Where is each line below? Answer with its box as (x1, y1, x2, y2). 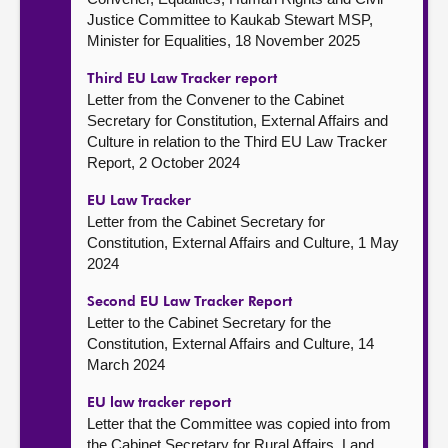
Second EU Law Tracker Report (87, 295, 292, 309)
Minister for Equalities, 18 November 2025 (87, 32, 360, 49)
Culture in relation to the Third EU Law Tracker (87, 133, 387, 150)
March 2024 (87, 356, 165, 373)
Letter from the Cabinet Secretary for (87, 213, 325, 230)
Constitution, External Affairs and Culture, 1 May (87, 234, 399, 251)
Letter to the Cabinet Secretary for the (87, 314, 331, 331)
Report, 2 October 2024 (87, 154, 240, 171)
